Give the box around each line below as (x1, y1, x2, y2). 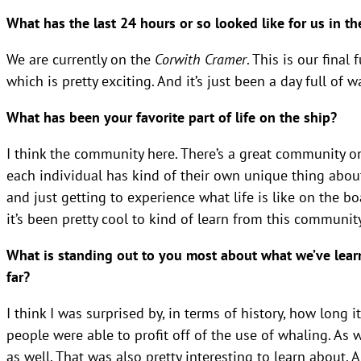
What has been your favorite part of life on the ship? (6, 107, 337, 127)
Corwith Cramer (155, 49, 247, 68)
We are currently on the (6, 49, 155, 68)
